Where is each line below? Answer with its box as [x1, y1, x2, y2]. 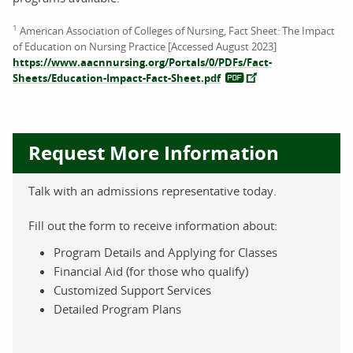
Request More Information [28, 139, 279, 166]
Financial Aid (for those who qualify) [54, 262, 248, 279]
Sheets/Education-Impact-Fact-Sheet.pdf [13, 70, 221, 85]
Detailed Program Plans [54, 300, 181, 317]
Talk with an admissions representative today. [28, 182, 277, 199]
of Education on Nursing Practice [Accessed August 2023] [13, 39, 277, 54]
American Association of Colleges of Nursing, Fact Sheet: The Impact [17, 23, 335, 38]
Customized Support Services [54, 281, 211, 298]
